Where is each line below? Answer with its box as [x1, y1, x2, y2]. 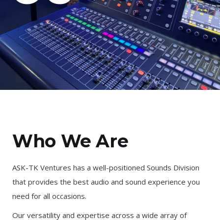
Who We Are [12, 130, 129, 152]
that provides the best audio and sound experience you [12, 177, 200, 187]
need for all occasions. [12, 191, 86, 201]
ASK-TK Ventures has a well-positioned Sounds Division [12, 163, 199, 172]
